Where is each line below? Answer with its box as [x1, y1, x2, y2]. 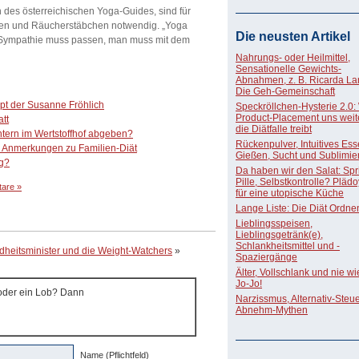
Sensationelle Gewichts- [236, 63, 341, 75]
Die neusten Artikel [236, 30, 350, 43]
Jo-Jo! [236, 278, 262, 289]
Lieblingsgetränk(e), [236, 229, 323, 240]
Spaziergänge [236, 252, 297, 263]
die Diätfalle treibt [236, 123, 312, 135]
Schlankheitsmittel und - [236, 240, 340, 252]
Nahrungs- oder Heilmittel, [236, 52, 350, 63]
